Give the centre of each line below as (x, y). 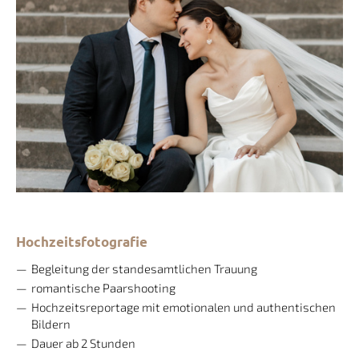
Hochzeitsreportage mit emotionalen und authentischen (183, 307)
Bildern (50, 323)
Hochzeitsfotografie (82, 241)
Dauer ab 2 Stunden (84, 343)
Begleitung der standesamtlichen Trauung (144, 268)
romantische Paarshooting (103, 287)
